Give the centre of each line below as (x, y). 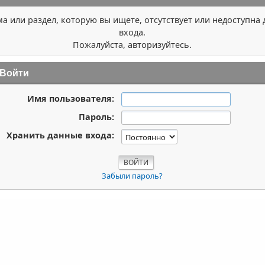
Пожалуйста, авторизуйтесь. (132, 44)
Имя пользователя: (70, 98)
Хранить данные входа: (60, 135)
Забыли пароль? (132, 176)
